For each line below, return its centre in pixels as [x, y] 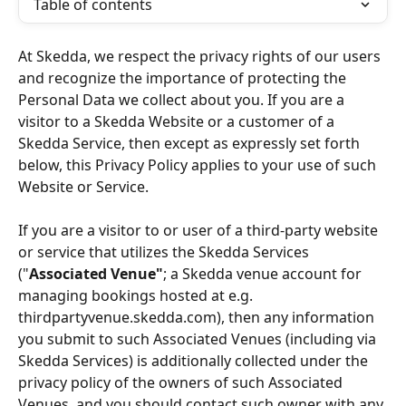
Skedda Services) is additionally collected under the [195, 361]
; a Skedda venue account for [264, 274]
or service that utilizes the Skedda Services [165, 252]
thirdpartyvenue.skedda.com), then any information [198, 318]
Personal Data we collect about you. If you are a [183, 100]
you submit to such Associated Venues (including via [199, 339]
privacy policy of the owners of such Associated [182, 383]
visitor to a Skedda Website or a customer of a [178, 121]
